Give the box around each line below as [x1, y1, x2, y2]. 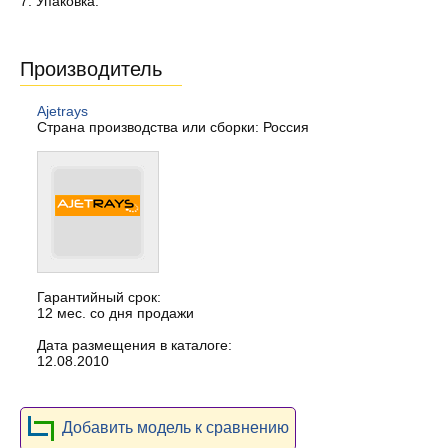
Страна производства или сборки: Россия [37, 119, 309, 135]
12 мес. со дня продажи [37, 305, 194, 321]
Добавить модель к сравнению [62, 418, 289, 437]
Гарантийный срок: [37, 289, 161, 305]
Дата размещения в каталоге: [37, 337, 232, 353]
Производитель [20, 58, 162, 80]
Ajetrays [37, 103, 88, 119]
